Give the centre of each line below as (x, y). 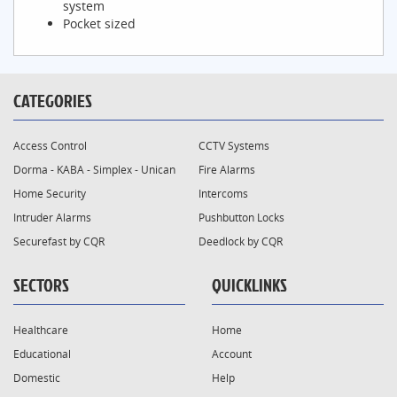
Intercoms (223, 193)
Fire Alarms (227, 169)
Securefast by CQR (59, 241)
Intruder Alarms (52, 217)
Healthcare (41, 330)
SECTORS (41, 284)
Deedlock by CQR (241, 241)
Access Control (50, 145)
